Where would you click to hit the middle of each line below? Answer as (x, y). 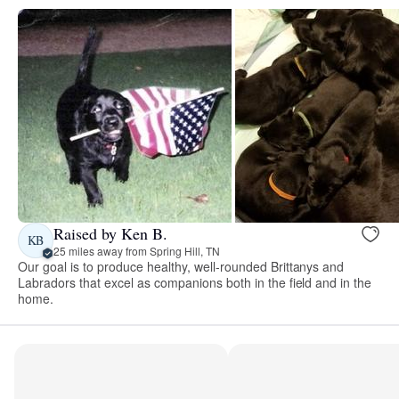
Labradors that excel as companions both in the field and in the (195, 283)
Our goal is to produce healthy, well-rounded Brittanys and (181, 267)
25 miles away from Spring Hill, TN (137, 250)
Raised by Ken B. (110, 233)
